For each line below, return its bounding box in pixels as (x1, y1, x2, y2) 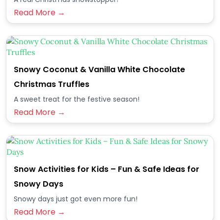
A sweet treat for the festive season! (14, 94, 139, 104)
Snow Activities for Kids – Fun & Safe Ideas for (14, 164, 199, 175)
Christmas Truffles (14, 79, 89, 90)
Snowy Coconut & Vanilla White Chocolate (14, 64, 185, 75)
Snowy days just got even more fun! (14, 194, 137, 204)
